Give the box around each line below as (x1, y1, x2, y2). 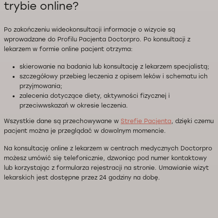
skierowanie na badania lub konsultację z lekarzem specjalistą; (19, 63, 209, 71)
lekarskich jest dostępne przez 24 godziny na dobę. (4, 174, 160, 182)
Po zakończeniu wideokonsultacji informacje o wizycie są (4, 26, 175, 34)
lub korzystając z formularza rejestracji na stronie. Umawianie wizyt (4, 164, 209, 172)
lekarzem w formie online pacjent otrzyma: (4, 46, 133, 53)
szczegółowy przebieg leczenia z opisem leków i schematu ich (19, 73, 208, 80)
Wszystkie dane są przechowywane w (4, 118, 121, 125)
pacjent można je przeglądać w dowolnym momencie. (4, 127, 166, 135)
